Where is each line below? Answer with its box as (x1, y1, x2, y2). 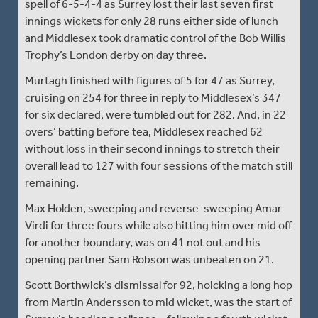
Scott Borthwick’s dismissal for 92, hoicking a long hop (25, 278, 292, 292)
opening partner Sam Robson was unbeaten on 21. (25, 252, 274, 266)
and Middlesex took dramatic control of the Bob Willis (25, 31, 286, 45)
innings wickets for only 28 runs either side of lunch (25, 13, 278, 28)
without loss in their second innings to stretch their (25, 141, 280, 155)
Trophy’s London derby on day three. (25, 48, 207, 62)
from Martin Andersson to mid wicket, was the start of (25, 295, 292, 309)
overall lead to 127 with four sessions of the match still (25, 158, 292, 172)
